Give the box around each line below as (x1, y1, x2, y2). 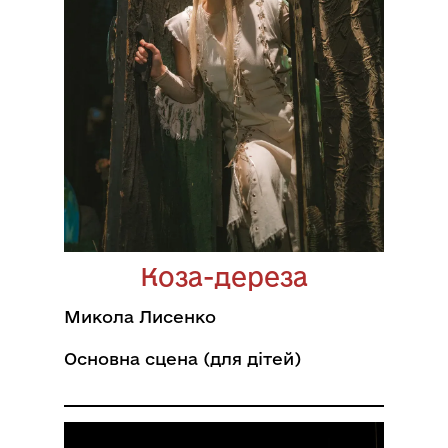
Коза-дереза (140, 262, 308, 291)
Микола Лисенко (64, 307, 216, 326)
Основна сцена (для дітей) (64, 349, 301, 368)
